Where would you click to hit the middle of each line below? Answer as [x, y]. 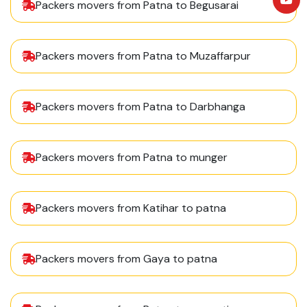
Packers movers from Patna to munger [132, 158]
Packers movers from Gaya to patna [126, 259]
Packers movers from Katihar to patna [131, 208]
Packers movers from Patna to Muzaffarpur [143, 56]
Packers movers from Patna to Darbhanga [140, 107]
